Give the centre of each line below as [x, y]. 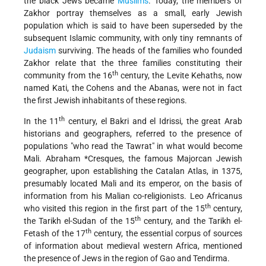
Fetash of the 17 [55, 234]
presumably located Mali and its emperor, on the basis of [133, 184]
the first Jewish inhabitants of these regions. [105, 101]
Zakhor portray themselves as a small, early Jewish [133, 13]
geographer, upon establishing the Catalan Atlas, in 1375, [133, 171]
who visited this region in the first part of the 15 [114, 209]
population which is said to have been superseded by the [133, 26]
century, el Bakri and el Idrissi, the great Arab [154, 121]
